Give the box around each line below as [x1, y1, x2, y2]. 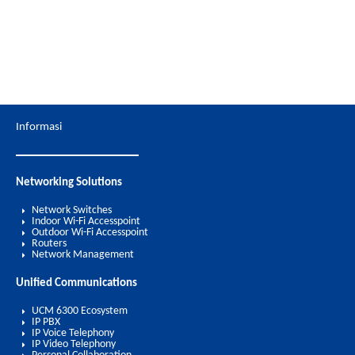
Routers [32, 238, 67, 250]
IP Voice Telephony [32, 327, 114, 340]
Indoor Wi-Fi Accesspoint [32, 216, 140, 228]
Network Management [32, 249, 134, 261]
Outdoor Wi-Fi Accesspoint [32, 227, 148, 239]
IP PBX [32, 316, 60, 329]
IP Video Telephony [32, 338, 116, 351]
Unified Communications [16, 277, 137, 290]
